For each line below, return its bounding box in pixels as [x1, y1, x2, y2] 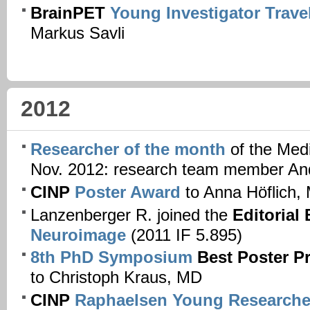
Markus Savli [30, 24, 125, 42]
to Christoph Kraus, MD [30, 268, 202, 287]
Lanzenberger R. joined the [30, 206, 232, 224]
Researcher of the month [30, 140, 226, 158]
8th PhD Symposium [30, 248, 192, 267]
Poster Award [75, 183, 181, 201]
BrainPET [30, 3, 110, 22]
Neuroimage [30, 226, 126, 244]
